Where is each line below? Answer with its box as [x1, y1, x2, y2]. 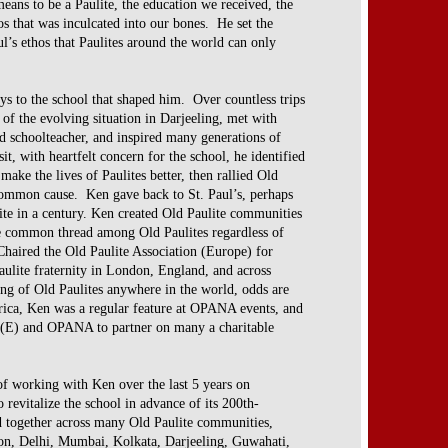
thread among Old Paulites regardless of [58, 224, 284, 240]
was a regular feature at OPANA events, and [54, 300, 303, 316]
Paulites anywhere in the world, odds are [59, 281, 289, 297]
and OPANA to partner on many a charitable [23, 319, 274, 335]
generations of [201, 129, 281, 145]
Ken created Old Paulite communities [91, 205, 302, 221]
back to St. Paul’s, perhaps [143, 186, 293, 202]
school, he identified [190, 148, 305, 164]
